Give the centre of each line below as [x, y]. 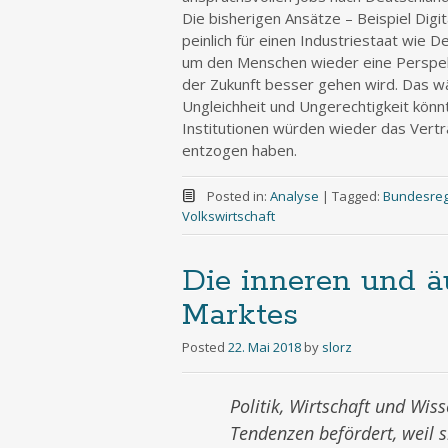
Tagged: [357, 196]
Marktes [240, 315]
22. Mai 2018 [264, 347]
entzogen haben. [239, 150]
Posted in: [238, 196]
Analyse [294, 196]
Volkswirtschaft [228, 216]
